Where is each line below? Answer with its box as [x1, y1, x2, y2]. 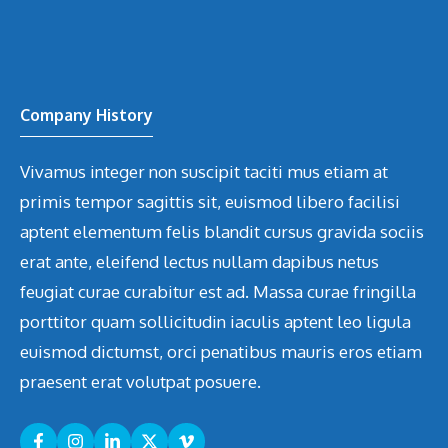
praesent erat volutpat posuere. [20, 371, 261, 393]
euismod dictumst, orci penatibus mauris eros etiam [20, 341, 422, 363]
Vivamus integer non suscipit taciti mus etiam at [20, 161, 388, 183]
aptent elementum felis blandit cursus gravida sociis [20, 221, 424, 243]
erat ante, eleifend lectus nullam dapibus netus [20, 251, 379, 273]
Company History [20, 105, 153, 126]
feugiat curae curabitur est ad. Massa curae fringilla [20, 281, 416, 303]
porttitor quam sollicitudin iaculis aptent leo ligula [20, 311, 411, 333]
